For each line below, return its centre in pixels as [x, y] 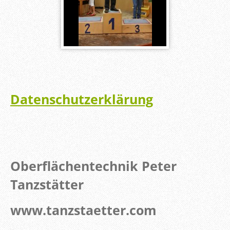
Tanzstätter [49, 185]
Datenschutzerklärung [82, 99]
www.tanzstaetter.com [83, 210]
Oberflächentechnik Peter [93, 166]
